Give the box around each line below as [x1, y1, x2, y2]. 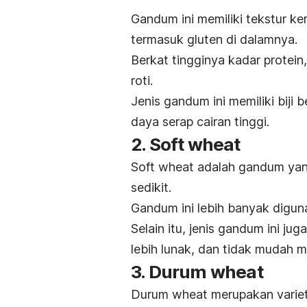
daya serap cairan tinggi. [131, 114, 269, 129]
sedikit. [131, 180, 171, 195]
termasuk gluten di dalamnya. [131, 32, 297, 47]
